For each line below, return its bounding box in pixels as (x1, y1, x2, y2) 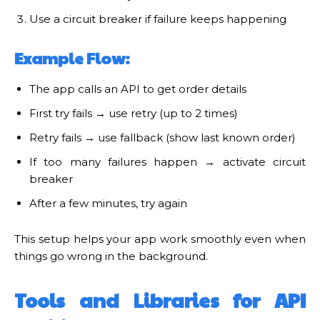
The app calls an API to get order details (29, 81, 246, 96)
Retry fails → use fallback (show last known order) (29, 130, 296, 144)
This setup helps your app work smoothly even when (14, 231, 306, 246)
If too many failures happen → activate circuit (29, 154, 306, 169)
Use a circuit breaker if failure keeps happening (29, 11, 286, 26)
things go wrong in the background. (14, 249, 208, 263)
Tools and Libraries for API (14, 286, 306, 314)
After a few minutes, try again (29, 196, 187, 210)
